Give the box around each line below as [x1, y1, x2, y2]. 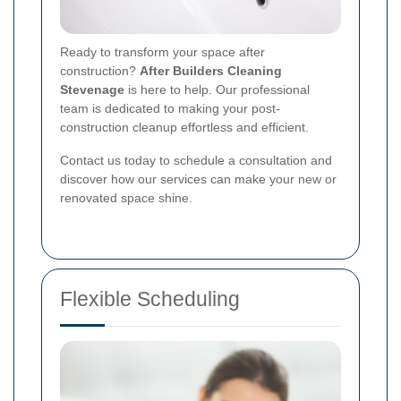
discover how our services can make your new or [60, 172, 337, 187]
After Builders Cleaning [140, 64, 282, 79]
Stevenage [60, 82, 124, 98]
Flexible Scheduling [60, 287, 240, 311]
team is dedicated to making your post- [60, 101, 280, 116]
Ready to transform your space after [60, 45, 265, 60]
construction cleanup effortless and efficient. [60, 120, 309, 135]
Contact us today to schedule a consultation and [60, 153, 332, 168]
